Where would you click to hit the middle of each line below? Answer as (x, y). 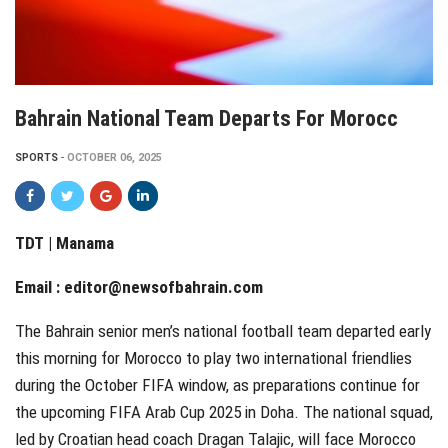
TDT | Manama (64, 242)
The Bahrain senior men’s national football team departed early (223, 330)
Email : (39, 286)
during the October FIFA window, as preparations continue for (217, 384)
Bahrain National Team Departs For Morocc (206, 118)
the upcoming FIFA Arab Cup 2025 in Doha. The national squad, (224, 411)
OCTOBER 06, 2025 (114, 157)
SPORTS (36, 157)
